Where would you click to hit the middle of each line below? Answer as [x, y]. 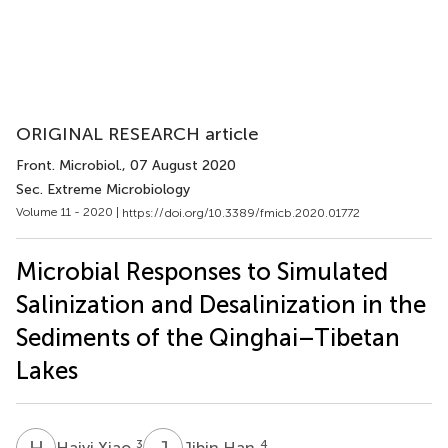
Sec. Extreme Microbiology [103, 189]
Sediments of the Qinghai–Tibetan [208, 337]
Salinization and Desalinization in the [221, 304]
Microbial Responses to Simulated [202, 271]
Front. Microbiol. [69, 165]
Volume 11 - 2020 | [69, 212]
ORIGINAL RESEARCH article [137, 134]
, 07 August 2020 [179, 165]
